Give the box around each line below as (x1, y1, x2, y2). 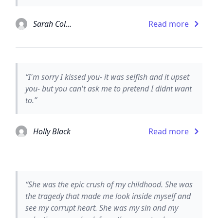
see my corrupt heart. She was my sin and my (25, 202, 178, 213)
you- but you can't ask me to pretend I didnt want (25, 83, 192, 94)
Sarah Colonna (66, 18, 72, 29)
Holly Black (33, 126, 71, 137)
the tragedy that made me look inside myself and (25, 190, 191, 201)
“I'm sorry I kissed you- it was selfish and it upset (25, 71, 189, 82)
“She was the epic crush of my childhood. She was (25, 179, 193, 190)
